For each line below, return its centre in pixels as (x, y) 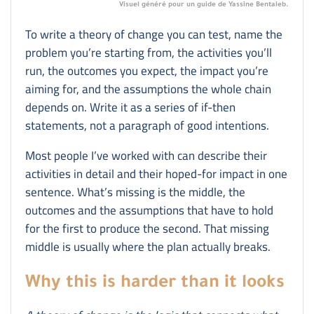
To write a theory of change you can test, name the (154, 34)
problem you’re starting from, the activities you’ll (149, 52)
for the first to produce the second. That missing (147, 228)
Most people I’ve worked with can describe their (146, 155)
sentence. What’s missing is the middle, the (135, 192)
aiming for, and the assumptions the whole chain (148, 89)
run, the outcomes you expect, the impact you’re (147, 70)
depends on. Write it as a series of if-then (130, 107)
